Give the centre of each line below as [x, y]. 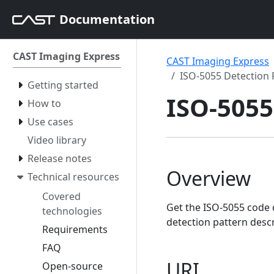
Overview [209, 178]
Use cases [50, 122]
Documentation [107, 19]
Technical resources [73, 177]
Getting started [63, 85]
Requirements [75, 229]
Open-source [72, 266]
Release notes [60, 158]
